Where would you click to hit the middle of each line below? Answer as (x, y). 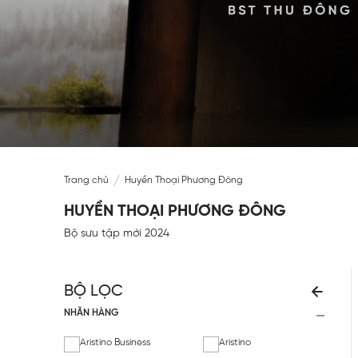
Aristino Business (115, 343)
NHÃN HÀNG (91, 313)
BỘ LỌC (93, 292)
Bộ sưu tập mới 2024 (117, 234)
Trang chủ (86, 181)
